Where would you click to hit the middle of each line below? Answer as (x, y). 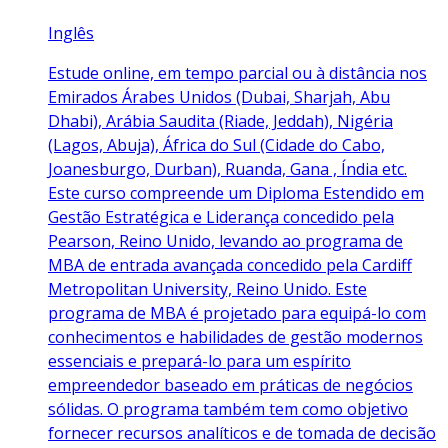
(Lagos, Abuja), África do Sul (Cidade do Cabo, (216, 145)
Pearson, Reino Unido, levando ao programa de (225, 241)
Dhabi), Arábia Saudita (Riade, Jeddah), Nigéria (220, 121)
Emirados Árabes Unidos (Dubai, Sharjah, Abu (219, 97)
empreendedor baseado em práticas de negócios (230, 385)
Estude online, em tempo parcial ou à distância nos (237, 73)
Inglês (71, 33)
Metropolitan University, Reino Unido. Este (207, 289)
